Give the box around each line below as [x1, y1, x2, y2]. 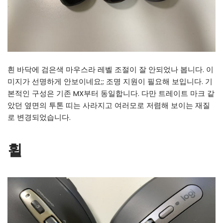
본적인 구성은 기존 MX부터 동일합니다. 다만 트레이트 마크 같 [7, 88, 215, 99]
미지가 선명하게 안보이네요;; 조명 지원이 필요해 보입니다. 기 [7, 76, 213, 87]
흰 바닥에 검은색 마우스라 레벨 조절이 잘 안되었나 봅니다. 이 [7, 64, 214, 75]
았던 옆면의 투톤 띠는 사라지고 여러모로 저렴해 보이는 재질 [7, 100, 210, 111]
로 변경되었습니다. [7, 112, 71, 123]
